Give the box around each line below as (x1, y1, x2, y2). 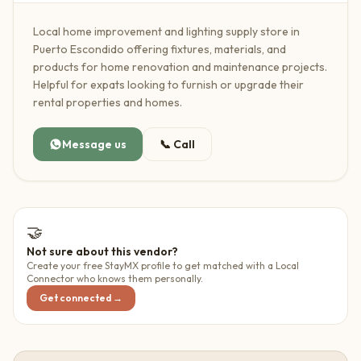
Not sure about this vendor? (27, 244, 178, 259)
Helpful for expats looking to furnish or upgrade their (33, 77, 304, 92)
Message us (62, 137, 127, 151)
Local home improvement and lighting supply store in (33, 24, 300, 39)
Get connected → (39, 292, 122, 304)
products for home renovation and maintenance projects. (33, 60, 327, 74)
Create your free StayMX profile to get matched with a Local (27, 259, 299, 272)
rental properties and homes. (33, 95, 182, 110)
